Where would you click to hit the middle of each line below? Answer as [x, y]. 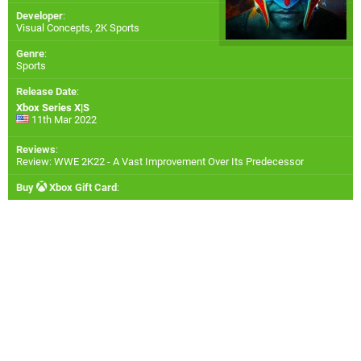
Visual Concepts [53, 28]
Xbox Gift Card [82, 188]
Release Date [46, 92]
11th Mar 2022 [63, 120]
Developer [39, 16]
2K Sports [117, 28]
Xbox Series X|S [53, 108]
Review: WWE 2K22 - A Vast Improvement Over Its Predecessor [160, 162]
